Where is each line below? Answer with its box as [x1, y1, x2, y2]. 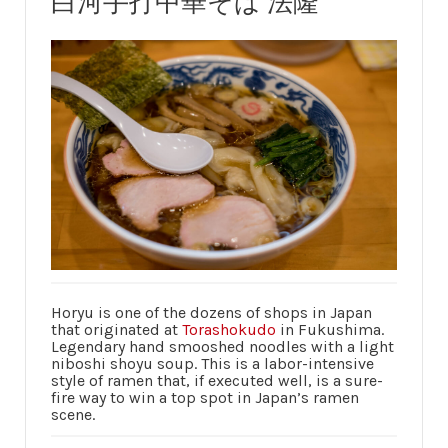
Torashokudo [182, 320, 276, 340]
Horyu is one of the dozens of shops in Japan [51, 303, 372, 323]
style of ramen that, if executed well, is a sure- [51, 371, 383, 391]
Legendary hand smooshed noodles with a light [51, 337, 394, 357]
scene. [51, 405, 95, 425]
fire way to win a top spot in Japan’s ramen [51, 388, 359, 408]
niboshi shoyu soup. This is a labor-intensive [51, 354, 374, 374]
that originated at [51, 320, 182, 340]
